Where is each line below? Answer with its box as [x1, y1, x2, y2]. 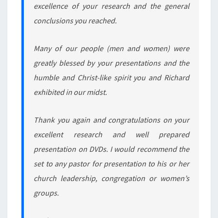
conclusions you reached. [34, 15, 117, 25]
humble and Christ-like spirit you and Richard [34, 72, 189, 82]
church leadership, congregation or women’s [34, 173, 189, 183]
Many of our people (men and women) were [34, 43, 189, 53]
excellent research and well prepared [34, 129, 189, 139]
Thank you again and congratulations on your [34, 114, 189, 125]
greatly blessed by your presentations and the [34, 57, 189, 68]
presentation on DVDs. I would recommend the [34, 144, 189, 154]
